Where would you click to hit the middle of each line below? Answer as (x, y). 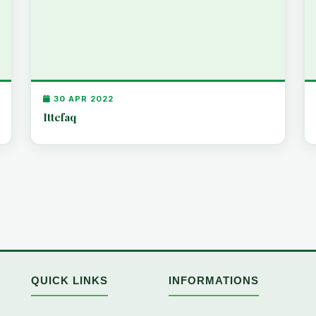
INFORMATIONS (214, 280)
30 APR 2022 (83, 98)
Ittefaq (60, 117)
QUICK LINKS (69, 280)
